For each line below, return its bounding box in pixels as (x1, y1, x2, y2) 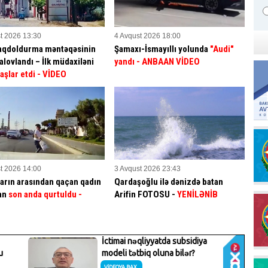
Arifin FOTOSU (114, 188, 170, 200)
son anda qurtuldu (8, 188, 78, 200)
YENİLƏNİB (177, 188, 218, 200)
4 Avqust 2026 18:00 (114, 31, 181, 40)
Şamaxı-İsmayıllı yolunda (114, 43, 209, 54)
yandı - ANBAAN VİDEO (114, 56, 200, 67)
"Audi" (208, 43, 234, 54)
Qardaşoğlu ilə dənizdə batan (114, 176, 224, 187)
